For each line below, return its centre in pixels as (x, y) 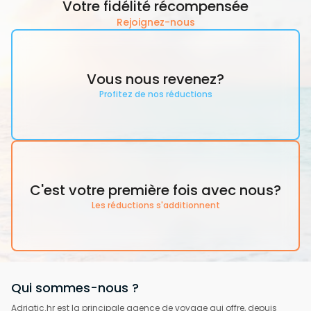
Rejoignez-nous (155, 22)
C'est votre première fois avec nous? (155, 190)
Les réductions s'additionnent (155, 205)
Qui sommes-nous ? (75, 287)
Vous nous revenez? (155, 79)
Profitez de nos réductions (155, 94)
